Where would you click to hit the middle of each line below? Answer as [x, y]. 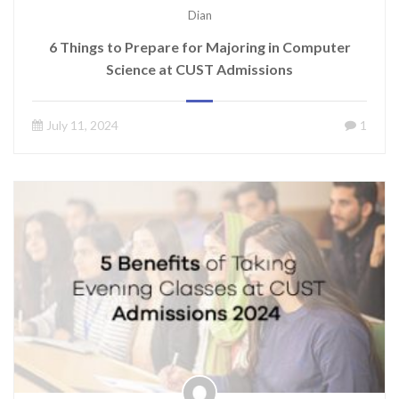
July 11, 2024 [82, 126]
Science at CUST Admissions [199, 69]
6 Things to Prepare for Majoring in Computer [199, 47]
